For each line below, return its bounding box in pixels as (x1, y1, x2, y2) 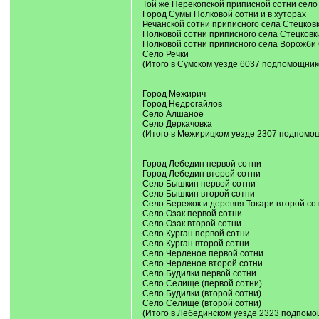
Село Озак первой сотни (142, 209, 242, 219)
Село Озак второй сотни (142, 219, 241, 229)
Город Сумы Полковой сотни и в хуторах (142, 9, 306, 19)
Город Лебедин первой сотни (142, 159, 261, 169)
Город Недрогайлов (142, 99, 222, 109)
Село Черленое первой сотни (142, 249, 263, 258)
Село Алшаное (142, 109, 204, 119)
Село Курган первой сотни (142, 229, 250, 239)
